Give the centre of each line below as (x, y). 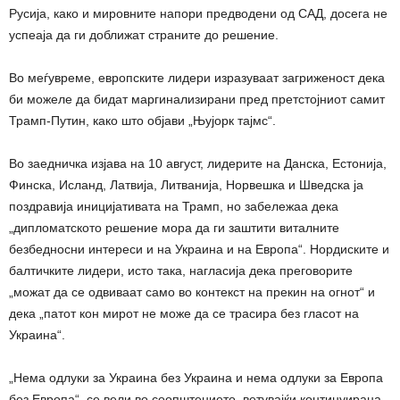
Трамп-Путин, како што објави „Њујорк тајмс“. (142, 120)
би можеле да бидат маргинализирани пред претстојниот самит (197, 99)
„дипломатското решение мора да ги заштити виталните (174, 227)
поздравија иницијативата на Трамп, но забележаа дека (174, 206)
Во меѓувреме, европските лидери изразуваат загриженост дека (197, 77)
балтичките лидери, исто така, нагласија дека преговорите (181, 270)
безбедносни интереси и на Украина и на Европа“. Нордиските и (199, 249)
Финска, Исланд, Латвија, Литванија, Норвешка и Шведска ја (186, 184)
